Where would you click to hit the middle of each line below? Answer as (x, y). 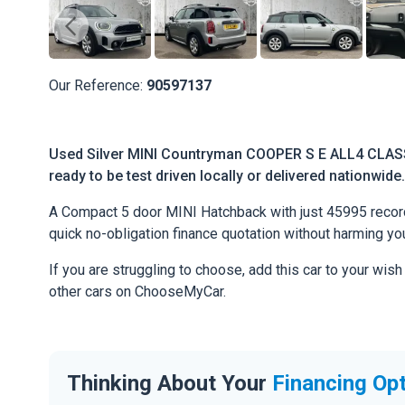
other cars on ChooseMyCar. (137, 292)
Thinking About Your (170, 383)
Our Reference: (98, 85)
